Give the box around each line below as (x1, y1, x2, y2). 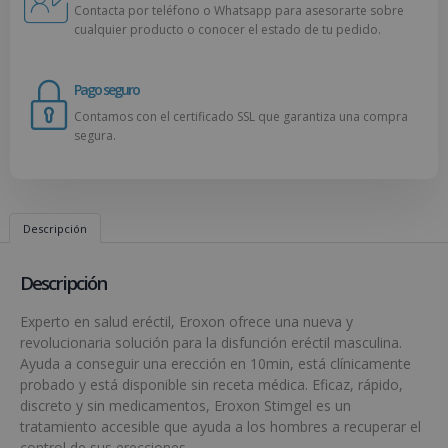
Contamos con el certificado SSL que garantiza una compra (74, 107, 408, 125)
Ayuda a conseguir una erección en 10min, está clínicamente (20, 354, 411, 374)
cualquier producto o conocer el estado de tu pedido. (74, 20, 381, 38)
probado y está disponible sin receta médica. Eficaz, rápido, (20, 375, 403, 395)
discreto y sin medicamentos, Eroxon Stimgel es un (20, 396, 351, 416)
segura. (74, 126, 116, 144)
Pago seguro (74, 79, 139, 99)
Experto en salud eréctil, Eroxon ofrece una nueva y (20, 312, 353, 332)
